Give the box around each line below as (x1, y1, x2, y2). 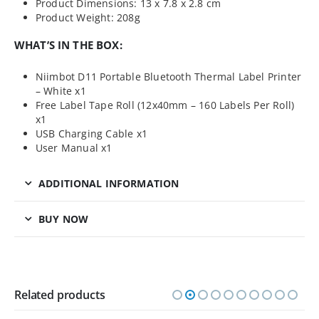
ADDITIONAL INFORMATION (38, 177, 179, 191)
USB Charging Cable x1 (35, 127, 148, 141)
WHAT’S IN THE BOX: (14, 38, 122, 53)
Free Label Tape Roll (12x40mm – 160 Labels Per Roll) (35, 98, 295, 113)
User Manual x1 (35, 141, 113, 155)
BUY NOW (38, 212, 89, 226)
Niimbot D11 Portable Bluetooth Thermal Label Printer (35, 70, 302, 84)
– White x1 (35, 84, 86, 98)
